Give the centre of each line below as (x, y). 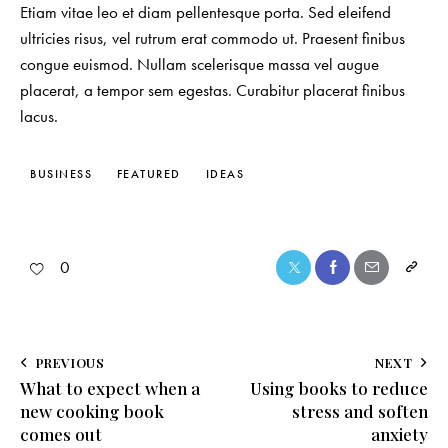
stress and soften (360, 410)
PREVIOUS (70, 362)
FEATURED (148, 174)
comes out (61, 433)
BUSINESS (61, 174)
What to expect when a (110, 387)
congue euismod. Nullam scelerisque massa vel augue (199, 64)
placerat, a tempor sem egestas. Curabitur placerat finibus (212, 90)
